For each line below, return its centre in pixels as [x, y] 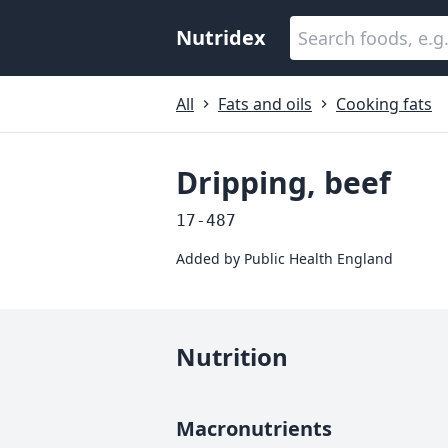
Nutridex [221, 37]
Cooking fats [384, 104]
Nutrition [232, 356]
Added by [210, 258]
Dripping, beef [283, 182]
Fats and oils [265, 104]
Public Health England [318, 258]
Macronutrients [254, 428]
